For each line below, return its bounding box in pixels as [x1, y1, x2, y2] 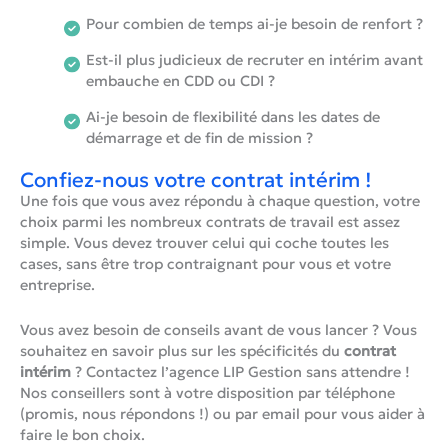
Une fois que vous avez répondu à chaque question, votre [20, 192, 420, 211]
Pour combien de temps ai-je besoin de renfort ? [85, 15, 423, 34]
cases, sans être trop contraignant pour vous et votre [20, 255, 391, 274]
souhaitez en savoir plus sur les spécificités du [20, 341, 344, 360]
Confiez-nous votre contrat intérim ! [20, 167, 372, 194]
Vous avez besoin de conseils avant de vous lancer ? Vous [20, 320, 417, 339]
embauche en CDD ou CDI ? [85, 71, 275, 90]
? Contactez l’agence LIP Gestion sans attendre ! [71, 362, 410, 381]
